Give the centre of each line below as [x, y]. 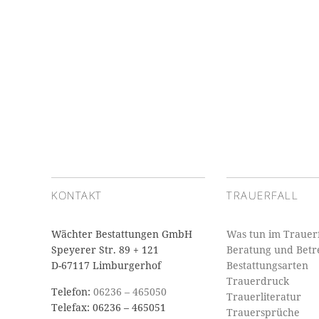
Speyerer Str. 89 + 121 [105, 250]
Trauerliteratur [264, 297]
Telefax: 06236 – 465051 [109, 307]
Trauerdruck [258, 281]
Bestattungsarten [267, 265]
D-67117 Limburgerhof [106, 265]
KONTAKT [77, 195]
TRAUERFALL [262, 195]
